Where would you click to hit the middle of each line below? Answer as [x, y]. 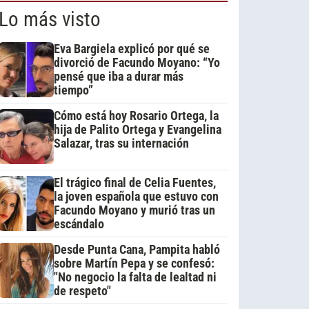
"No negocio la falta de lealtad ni [135, 277]
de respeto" [82, 291]
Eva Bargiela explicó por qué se [131, 49]
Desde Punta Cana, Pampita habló [137, 249]
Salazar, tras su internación [121, 143]
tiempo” [73, 90]
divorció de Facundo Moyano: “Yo [137, 62]
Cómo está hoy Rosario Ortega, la [136, 116]
